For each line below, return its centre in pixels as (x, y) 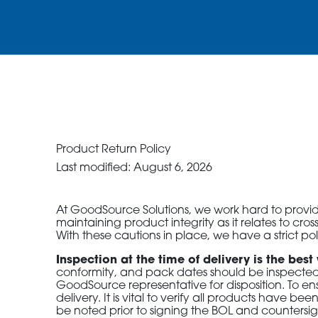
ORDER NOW (159, 12)
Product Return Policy (114, 150)
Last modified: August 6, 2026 (135, 168)
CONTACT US (158, 49)
